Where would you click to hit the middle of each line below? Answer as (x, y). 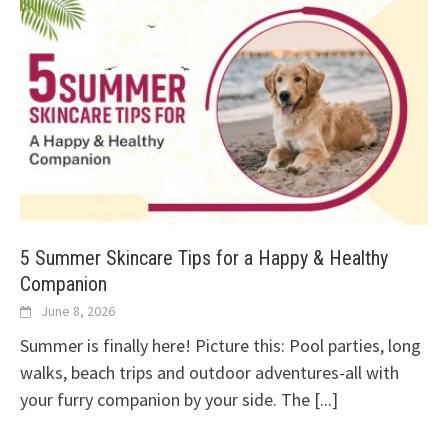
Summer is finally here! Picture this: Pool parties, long (220, 345)
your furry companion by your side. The (167, 399)
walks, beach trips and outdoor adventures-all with (209, 372)
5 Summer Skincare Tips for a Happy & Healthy (204, 257)
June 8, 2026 (78, 310)
